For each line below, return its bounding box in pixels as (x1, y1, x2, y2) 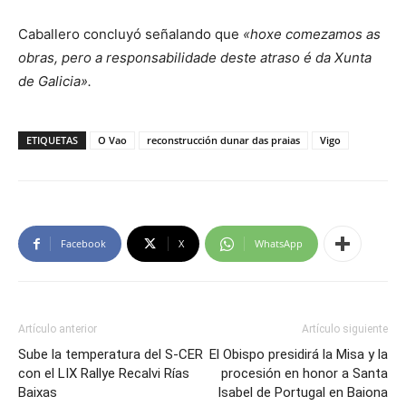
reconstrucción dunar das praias (147, 133, 300, 148)
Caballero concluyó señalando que (18, 25, 243, 43)
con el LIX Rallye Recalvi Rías (18, 365, 189, 382)
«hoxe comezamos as (243, 25, 381, 43)
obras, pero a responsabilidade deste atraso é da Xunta (18, 49, 372, 67)
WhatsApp (255, 237, 303, 251)
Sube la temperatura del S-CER (18, 346, 203, 363)
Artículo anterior (18, 323, 97, 336)
